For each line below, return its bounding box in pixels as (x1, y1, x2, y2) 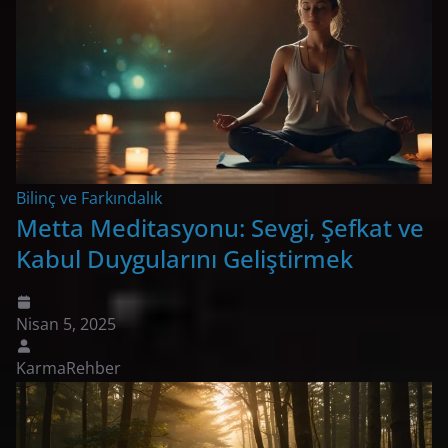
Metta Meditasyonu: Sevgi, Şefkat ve (16, 210, 424, 244)
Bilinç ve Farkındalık (16, 186, 162, 209)
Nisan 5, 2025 (16, 312, 116, 335)
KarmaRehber (16, 356, 121, 379)
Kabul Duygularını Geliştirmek (16, 241, 353, 275)
